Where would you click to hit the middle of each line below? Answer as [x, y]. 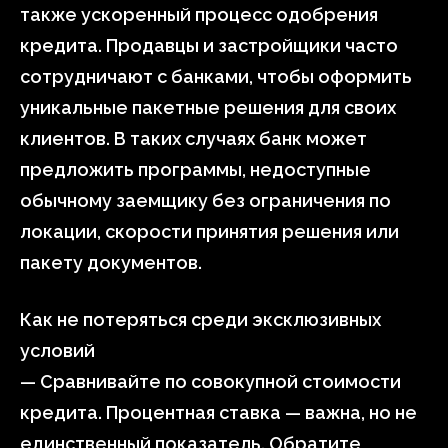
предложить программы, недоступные [195, 169]
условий [57, 350]
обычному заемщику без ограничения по [205, 200]
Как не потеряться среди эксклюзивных [200, 319]
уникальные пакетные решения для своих [208, 107]
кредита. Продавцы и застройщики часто [209, 45]
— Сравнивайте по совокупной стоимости [210, 381]
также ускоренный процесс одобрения [199, 14]
